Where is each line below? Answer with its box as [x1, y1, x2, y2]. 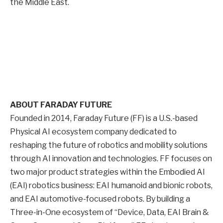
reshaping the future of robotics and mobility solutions [10, 140, 208, 150]
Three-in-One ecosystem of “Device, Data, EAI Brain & [10, 207, 209, 217]
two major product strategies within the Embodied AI [10, 167, 205, 177]
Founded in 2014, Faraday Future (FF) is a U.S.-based [10, 113, 198, 123]
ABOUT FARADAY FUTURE [10, 100, 112, 110]
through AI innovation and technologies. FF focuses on [10, 153, 212, 163]
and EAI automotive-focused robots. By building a [10, 194, 190, 204]
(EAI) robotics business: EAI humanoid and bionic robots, [10, 180, 213, 190]
